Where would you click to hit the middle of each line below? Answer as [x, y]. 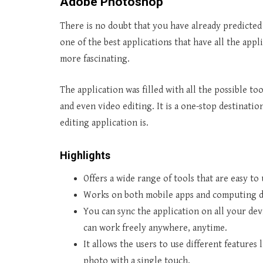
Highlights [85, 155]
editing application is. [104, 123]
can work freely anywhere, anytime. [155, 228]
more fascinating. [95, 59]
